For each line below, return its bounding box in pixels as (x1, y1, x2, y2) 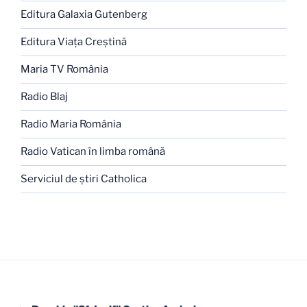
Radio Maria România (21, 118, 121, 131)
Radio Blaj (21, 90, 68, 103)
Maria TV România (21, 63, 108, 76)
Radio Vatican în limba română (21, 145, 165, 158)
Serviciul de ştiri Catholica (21, 173, 147, 186)
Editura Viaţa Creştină (21, 36, 127, 49)
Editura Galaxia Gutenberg (21, 8, 147, 21)
